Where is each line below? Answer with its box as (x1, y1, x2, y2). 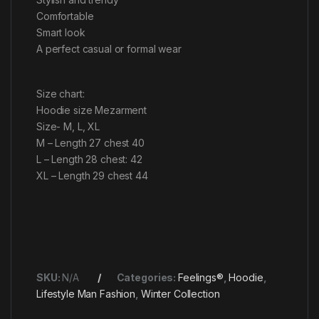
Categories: (116, 271, 178, 283)
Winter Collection (140, 287, 220, 300)
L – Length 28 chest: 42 (36, 152, 142, 165)
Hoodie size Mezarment (36, 103, 147, 116)
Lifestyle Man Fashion (36, 287, 136, 300)
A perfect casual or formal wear (36, 42, 182, 55)
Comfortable (36, 9, 94, 22)
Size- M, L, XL (36, 120, 100, 132)
